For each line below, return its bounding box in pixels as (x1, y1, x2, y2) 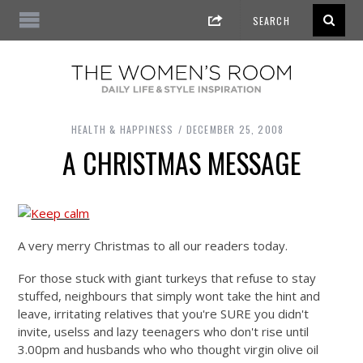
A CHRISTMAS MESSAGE (62, 143, 301, 184)
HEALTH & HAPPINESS (70, 122, 174, 137)
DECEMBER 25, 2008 (186, 122, 284, 137)
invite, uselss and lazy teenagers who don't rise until (18, 323, 310, 340)
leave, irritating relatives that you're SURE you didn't (18, 305, 310, 322)
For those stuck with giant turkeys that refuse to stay (18, 270, 317, 287)
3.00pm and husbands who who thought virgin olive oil (18, 341, 319, 358)
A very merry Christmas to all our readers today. (18, 237, 288, 254)
